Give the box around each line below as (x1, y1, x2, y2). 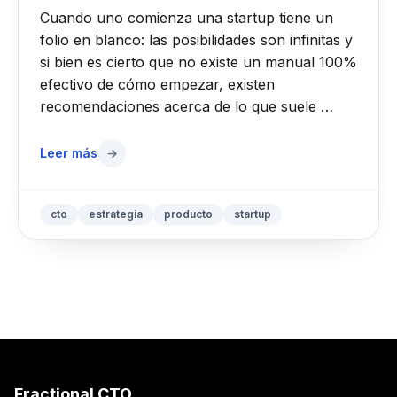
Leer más (40, 145, 97, 160)
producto (164, 207, 213, 221)
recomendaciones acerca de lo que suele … (40, 97, 333, 115)
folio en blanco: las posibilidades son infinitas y (40, 31, 353, 49)
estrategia (89, 207, 143, 221)
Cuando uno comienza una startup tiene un (40, 9, 333, 27)
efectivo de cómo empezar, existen (40, 75, 275, 93)
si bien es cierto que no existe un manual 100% (40, 53, 357, 71)
